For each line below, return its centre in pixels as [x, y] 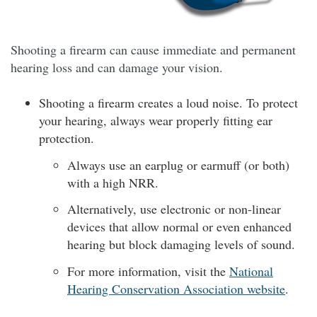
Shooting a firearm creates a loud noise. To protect [168, 103]
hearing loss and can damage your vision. [117, 68]
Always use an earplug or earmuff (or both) [178, 165]
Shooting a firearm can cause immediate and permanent [153, 50]
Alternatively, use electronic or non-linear [174, 209]
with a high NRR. [113, 182]
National [251, 271]
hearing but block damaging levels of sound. [181, 244]
